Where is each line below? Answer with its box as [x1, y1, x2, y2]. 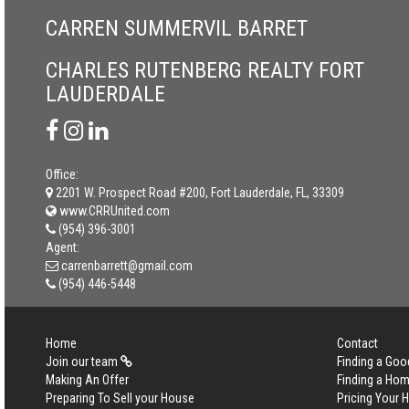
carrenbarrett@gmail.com [61, 258, 193, 273]
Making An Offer [46, 372, 129, 387]
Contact [336, 336, 378, 351]
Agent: [46, 240, 79, 255]
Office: [46, 167, 79, 182]
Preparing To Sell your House [46, 391, 194, 405]
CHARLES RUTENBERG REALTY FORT [46, 58, 364, 83]
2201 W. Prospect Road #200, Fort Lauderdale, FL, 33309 [56, 185, 344, 200]
